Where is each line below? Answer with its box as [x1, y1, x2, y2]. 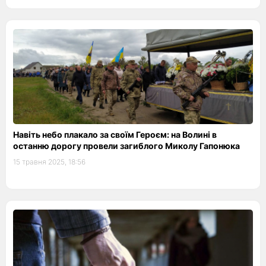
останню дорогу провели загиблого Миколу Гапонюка [13, 141, 240, 151]
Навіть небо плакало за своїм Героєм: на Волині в [13, 129, 217, 140]
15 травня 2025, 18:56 [13, 157, 85, 166]
